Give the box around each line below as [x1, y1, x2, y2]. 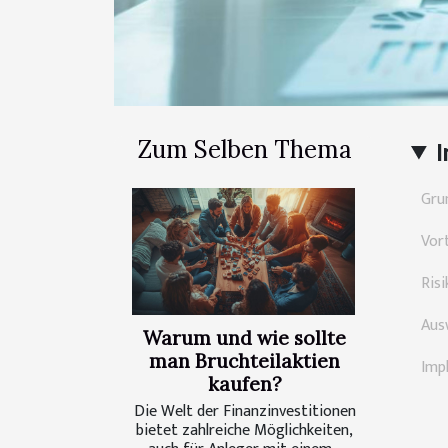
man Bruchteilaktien [149, 349, 340, 374]
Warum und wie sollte [143, 326, 346, 351]
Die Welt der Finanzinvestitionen [133, 398, 356, 426]
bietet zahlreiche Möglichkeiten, [136, 417, 353, 445]
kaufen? [207, 372, 282, 397]
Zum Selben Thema [137, 133, 352, 165]
